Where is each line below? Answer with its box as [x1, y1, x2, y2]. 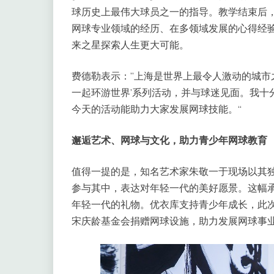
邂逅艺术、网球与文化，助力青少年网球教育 [72, 134, 267, 146]
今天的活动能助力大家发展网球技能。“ [72, 103, 242, 115]
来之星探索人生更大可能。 [72, 39, 189, 51]
